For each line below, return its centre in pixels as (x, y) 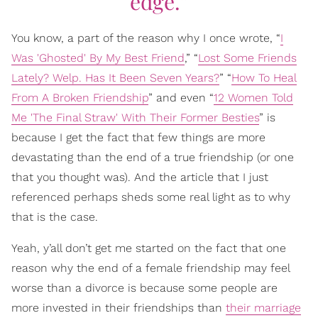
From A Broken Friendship (80, 98)
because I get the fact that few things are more (138, 138)
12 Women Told (253, 98)
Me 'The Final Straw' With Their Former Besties (135, 118)
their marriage (263, 308)
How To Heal (264, 78)
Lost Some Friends (247, 58)
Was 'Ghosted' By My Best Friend (98, 58)
